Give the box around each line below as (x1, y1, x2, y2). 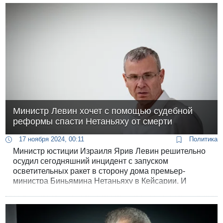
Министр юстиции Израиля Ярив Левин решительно (13, 146, 206, 155)
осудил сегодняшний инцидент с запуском (13, 156, 169, 165)
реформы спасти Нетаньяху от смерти (13, 116, 173, 126)
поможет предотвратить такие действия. (13, 196, 163, 205)
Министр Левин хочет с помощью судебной (13, 106, 193, 116)
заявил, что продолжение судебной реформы (13, 186, 182, 195)
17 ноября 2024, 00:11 (17, 135, 85, 143)
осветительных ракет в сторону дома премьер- (13, 166, 186, 175)
